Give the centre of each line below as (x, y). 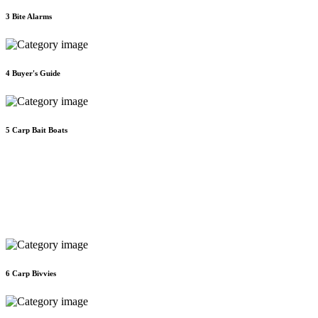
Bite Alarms (32, 17)
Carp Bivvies (34, 273)
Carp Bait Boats (40, 130)
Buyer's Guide (36, 73)
